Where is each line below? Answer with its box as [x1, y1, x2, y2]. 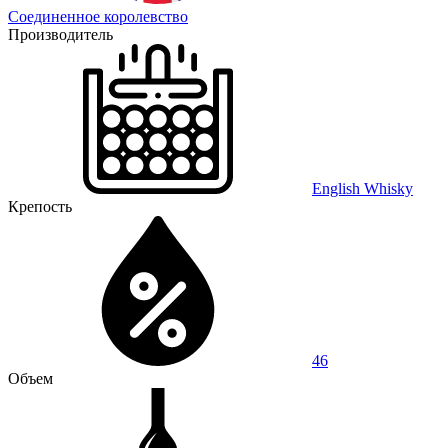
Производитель [8, 25, 113, 43]
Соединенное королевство [8, 7, 188, 25]
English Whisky [312, 179, 413, 197]
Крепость [8, 197, 72, 215]
